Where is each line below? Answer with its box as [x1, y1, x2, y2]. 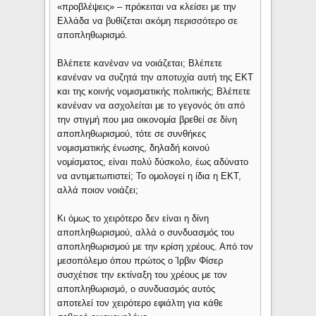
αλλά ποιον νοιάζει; [57, 185, 139, 196]
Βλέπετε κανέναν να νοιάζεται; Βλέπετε [57, 58, 223, 69]
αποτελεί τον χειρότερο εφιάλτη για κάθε [57, 298, 224, 309]
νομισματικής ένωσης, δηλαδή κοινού [57, 142, 210, 154]
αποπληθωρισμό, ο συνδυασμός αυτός [57, 284, 216, 295]
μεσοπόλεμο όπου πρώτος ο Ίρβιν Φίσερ [57, 255, 224, 267]
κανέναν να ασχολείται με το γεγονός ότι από [57, 100, 245, 111]
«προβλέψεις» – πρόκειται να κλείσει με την [57, 1, 237, 13]
